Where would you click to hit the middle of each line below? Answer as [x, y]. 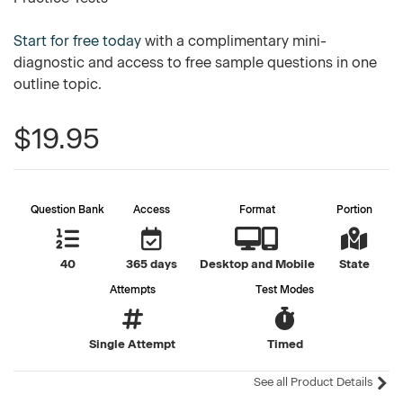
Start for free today [77, 41]
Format [257, 210]
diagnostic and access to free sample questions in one [195, 63]
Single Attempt [132, 344]
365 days [152, 264]
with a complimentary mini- [234, 41]
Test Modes [285, 290]
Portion [354, 210]
